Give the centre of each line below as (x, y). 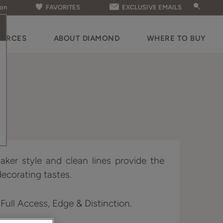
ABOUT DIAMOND (87, 38)
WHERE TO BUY (176, 38)
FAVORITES (63, 7)
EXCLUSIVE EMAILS (152, 7)
